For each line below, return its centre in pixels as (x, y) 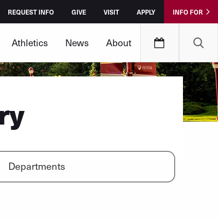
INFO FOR (188, 12)
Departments (36, 166)
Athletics (30, 42)
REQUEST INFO (31, 12)
